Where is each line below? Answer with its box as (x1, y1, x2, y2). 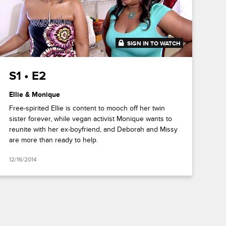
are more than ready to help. (9, 136, 98, 145)
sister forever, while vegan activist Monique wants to (9, 115, 172, 124)
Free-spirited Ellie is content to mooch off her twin (9, 104, 165, 113)
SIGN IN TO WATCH (127, 40, 181, 48)
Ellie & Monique (9, 90, 60, 99)
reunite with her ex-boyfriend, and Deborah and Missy (9, 125, 178, 134)
